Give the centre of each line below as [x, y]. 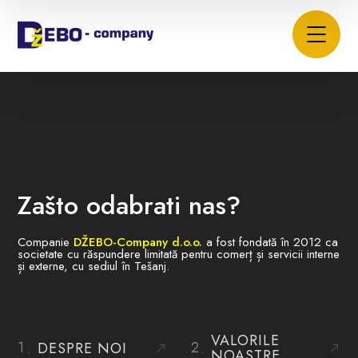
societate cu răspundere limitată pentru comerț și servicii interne [179, 254]
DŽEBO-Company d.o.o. [138, 242]
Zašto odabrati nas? [129, 205]
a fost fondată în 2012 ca [270, 242]
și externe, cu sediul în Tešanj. [94, 266]
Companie [46, 242]
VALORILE [245, 340]
